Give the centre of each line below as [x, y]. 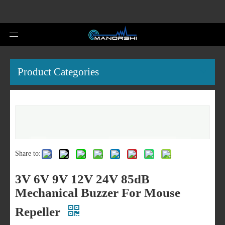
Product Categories [58, 72]
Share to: [28, 153]
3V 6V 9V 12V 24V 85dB [82, 179]
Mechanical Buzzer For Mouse [98, 193]
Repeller [39, 212]
